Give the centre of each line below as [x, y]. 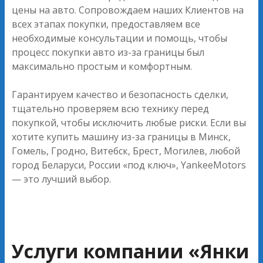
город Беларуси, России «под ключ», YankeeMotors [129, 165]
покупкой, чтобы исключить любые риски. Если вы [129, 122]
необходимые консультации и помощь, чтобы [119, 38]
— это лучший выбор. [61, 179]
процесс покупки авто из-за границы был [108, 52]
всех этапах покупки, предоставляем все [106, 24]
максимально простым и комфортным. [102, 66]
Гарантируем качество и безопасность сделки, [120, 94]
